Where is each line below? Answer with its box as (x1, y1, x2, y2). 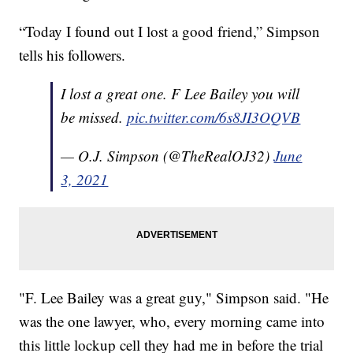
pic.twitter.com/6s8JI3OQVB (127, 107, 301, 128)
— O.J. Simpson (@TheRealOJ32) (61, 146, 274, 166)
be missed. (61, 107, 128, 128)
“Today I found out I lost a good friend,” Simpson (19, 21, 321, 42)
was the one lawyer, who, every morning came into (19, 311, 325, 332)
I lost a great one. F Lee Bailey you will (61, 84, 300, 104)
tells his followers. (19, 45, 126, 65)
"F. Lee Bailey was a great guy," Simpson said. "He (19, 288, 329, 308)
